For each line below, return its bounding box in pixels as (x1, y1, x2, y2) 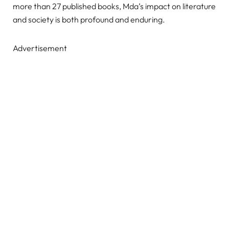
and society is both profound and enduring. (13, 14, 165, 25)
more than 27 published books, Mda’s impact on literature (13, 1, 216, 12)
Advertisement (13, 43, 67, 54)
